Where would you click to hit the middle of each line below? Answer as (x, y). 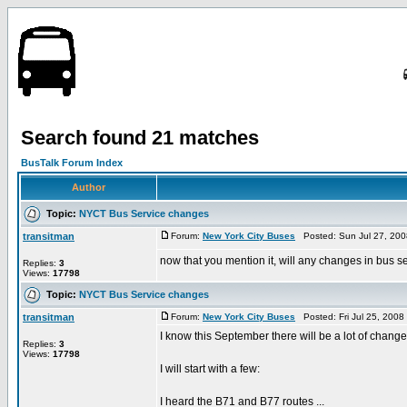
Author (89, 187)
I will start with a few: (210, 369)
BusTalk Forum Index (72, 163)
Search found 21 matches (140, 138)
